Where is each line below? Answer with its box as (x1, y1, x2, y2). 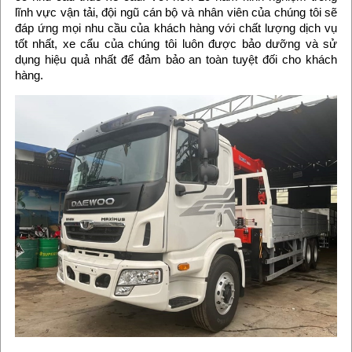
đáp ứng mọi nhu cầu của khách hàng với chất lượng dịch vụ (14, 21, 338, 35)
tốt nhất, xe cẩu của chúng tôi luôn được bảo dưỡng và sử (14, 37, 338, 51)
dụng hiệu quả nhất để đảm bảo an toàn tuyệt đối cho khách (14, 53, 338, 67)
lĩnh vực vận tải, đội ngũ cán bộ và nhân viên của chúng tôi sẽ (14, 5, 338, 20)
